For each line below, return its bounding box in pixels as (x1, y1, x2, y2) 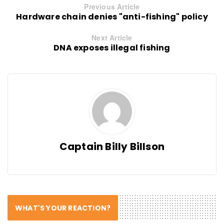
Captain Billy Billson (59, 139, 165, 153)
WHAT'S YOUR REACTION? (15, 202, 111, 213)
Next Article (91, 32, 132, 42)
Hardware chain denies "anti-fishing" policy (16, 10, 208, 22)
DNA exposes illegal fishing (53, 41, 170, 53)
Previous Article (84, 1, 140, 11)
